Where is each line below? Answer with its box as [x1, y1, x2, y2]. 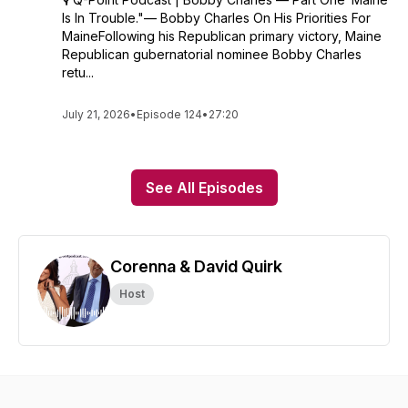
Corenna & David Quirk [110, 257, 282, 276]
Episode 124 [137, 107, 202, 121]
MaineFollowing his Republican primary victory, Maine [62, 28, 382, 44]
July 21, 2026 [62, 107, 130, 121]
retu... [62, 65, 94, 80]
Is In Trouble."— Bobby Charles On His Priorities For [62, 10, 371, 25]
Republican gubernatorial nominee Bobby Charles [62, 46, 362, 62]
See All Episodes [145, 178, 263, 197]
